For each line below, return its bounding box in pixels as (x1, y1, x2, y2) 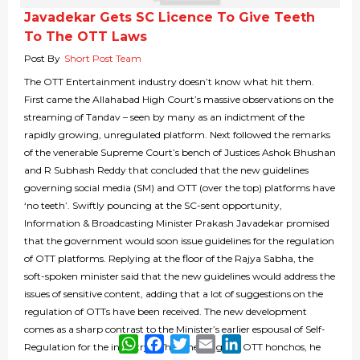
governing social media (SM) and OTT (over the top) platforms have (24, 182, 335, 194)
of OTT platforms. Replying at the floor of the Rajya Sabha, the (24, 252, 313, 265)
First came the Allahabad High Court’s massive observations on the (24, 93, 333, 106)
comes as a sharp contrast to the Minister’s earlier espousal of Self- (24, 323, 325, 336)
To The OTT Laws (24, 29, 147, 45)
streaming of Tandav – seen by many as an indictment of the (24, 111, 305, 124)
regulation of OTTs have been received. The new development (24, 305, 307, 318)
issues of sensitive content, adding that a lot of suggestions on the (24, 288, 323, 301)
